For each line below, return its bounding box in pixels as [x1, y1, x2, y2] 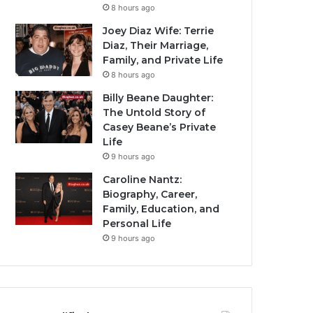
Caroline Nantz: [103, 173, 182, 186]
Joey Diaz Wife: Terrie [103, 24, 214, 37]
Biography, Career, [103, 188, 198, 201]
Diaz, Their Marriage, [103, 39, 209, 52]
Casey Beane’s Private [103, 121, 217, 133]
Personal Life [103, 217, 172, 230]
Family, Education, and [103, 203, 220, 215]
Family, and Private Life [103, 54, 224, 66]
